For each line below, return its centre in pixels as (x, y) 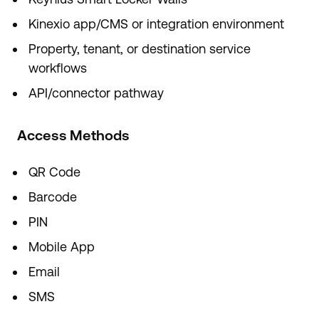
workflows (58, 68)
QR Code (54, 172)
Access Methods (73, 135)
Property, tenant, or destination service (140, 49)
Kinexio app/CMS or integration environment (156, 24)
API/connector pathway (96, 93)
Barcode (53, 197)
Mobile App (62, 247)
